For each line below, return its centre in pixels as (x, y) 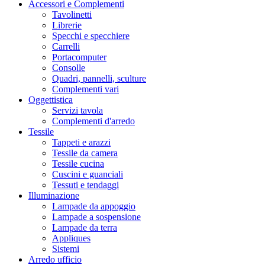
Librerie (67, 25)
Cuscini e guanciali (88, 174)
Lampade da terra (85, 228)
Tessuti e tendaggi (85, 185)
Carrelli (66, 47)
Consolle (69, 68)
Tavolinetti (72, 15)
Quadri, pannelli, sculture (99, 79)
